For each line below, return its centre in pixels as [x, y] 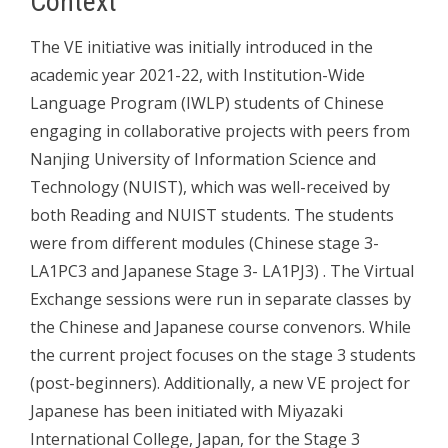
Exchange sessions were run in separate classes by [220, 298]
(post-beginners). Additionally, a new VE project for [220, 382]
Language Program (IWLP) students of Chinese [207, 102]
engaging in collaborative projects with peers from [220, 130]
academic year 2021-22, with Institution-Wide [197, 74]
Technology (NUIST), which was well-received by [210, 186]
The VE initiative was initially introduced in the [201, 46]
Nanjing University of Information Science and [203, 158]
